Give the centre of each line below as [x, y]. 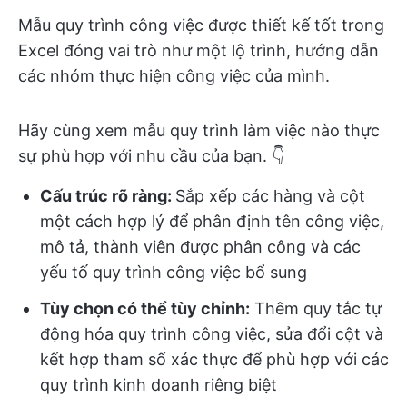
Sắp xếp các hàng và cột [270, 196]
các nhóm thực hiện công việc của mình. [174, 76]
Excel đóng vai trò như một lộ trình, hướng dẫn [199, 50]
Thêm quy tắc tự [316, 308]
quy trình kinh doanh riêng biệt [159, 385]
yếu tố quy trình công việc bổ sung [174, 272]
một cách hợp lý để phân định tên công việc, [212, 221]
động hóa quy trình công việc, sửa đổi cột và [212, 334]
